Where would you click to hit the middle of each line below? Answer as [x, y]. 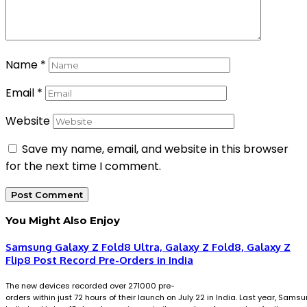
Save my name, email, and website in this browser [155, 149]
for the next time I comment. [83, 167]
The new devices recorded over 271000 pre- [90, 286]
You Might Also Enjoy [63, 221]
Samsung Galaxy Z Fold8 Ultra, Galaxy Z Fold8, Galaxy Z [148, 247]
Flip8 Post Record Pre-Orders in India [99, 260]
